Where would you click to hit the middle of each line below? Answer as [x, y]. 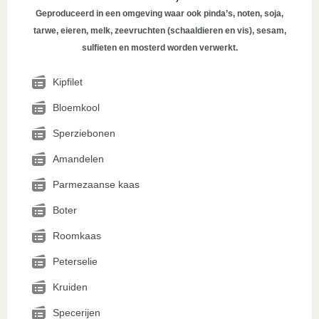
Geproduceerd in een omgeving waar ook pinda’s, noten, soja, [159, 14]
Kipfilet [68, 82]
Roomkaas [77, 236]
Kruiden [70, 287]
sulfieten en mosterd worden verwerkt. [159, 48]
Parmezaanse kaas [96, 184]
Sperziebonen [84, 133]
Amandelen [78, 159]
